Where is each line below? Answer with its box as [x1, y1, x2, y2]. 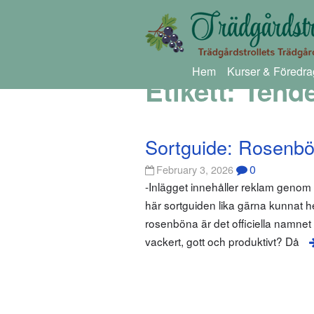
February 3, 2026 [156, 162, 234, 177]
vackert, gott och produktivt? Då [145, 233, 299, 250]
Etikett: [145, 71, 243, 111]
